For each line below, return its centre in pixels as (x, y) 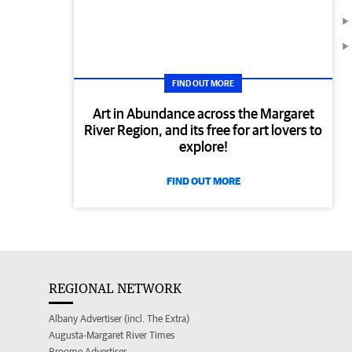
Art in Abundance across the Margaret (203, 114)
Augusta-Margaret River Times (112, 335)
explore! (203, 147)
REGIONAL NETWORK (115, 289)
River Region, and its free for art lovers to (203, 130)
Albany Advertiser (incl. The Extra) (119, 319)
